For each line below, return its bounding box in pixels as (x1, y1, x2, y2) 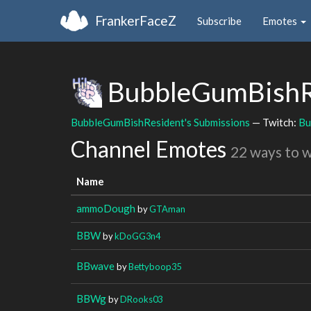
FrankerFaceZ (95, 12, 176, 28)
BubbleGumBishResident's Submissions (71, 115, 250, 128)
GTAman (149, 203, 185, 215)
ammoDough (76, 201, 135, 215)
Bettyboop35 (128, 260, 181, 272)
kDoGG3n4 (115, 230, 160, 242)
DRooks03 (120, 293, 162, 305)
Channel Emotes (71, 135, 230, 162)
